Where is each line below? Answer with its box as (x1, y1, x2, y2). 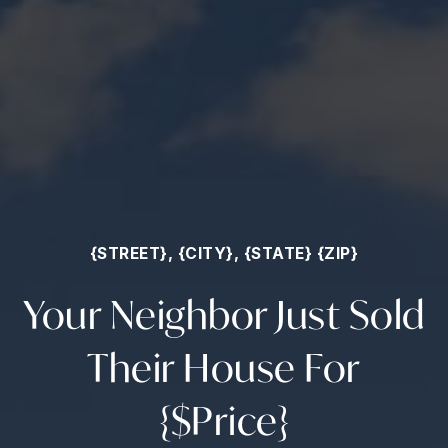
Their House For (87, 341, 361, 392)
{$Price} (160, 394, 288, 445)
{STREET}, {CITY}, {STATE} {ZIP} (89, 243, 359, 263)
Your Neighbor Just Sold (23, 288, 425, 339)
